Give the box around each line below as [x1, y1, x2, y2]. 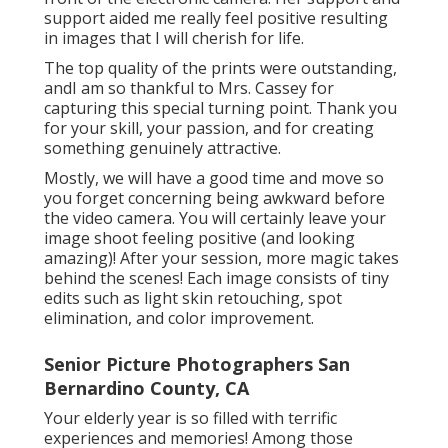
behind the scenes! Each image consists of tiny [44, 267, 389, 290]
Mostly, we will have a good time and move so [44, 167, 384, 190]
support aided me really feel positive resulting [44, 7, 388, 30]
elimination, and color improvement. [44, 307, 314, 330]
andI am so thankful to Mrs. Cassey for [44, 77, 334, 100]
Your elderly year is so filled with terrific [44, 407, 337, 430]
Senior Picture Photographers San [44, 352, 350, 377]
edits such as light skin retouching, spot [44, 287, 342, 310]
